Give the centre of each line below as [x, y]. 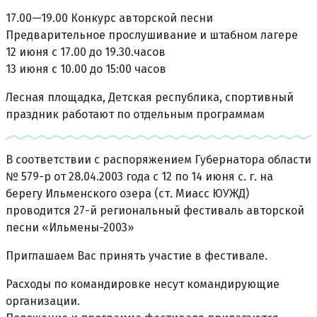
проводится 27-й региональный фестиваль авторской [155, 210]
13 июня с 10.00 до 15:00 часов [86, 69]
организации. [43, 301]
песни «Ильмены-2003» [70, 227]
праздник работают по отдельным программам [135, 114]
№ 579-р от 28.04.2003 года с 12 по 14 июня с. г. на [139, 176]
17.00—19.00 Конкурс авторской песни [109, 18]
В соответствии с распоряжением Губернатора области [158, 159]
